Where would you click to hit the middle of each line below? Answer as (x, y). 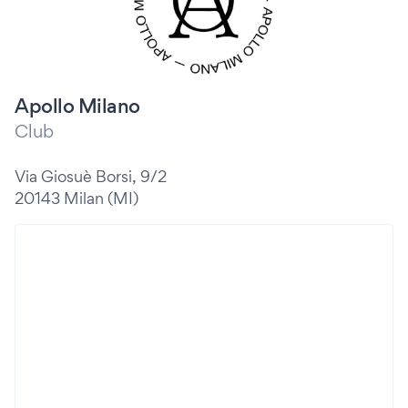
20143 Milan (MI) (76, 198)
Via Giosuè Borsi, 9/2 (91, 176)
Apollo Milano (77, 106)
